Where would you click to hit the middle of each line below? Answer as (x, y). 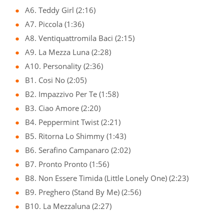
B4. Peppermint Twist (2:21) (73, 122)
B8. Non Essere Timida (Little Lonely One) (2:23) (107, 178)
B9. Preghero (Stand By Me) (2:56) (83, 192)
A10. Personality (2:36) (64, 66)
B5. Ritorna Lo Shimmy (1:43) (75, 136)
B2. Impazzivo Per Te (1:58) (72, 94)
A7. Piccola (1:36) (54, 24)
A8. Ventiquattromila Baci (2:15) (80, 38)
